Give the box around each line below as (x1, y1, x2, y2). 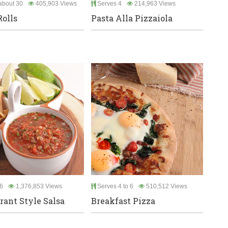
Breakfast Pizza (91, 195, 155, 207)
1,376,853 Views (14, 183, 62, 190)
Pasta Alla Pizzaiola (91, 13, 173, 24)
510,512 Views (145, 183, 187, 190)
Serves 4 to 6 (96, 183, 133, 190)
